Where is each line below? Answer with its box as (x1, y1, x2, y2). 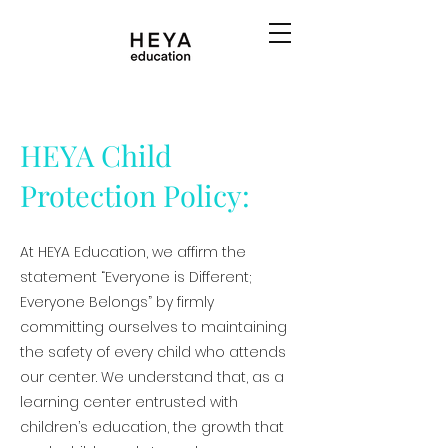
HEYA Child (20, 136, 172, 174)
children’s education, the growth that (20, 417, 284, 437)
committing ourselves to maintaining (20, 317, 287, 337)
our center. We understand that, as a (20, 367, 284, 387)
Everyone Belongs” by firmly (20, 292, 214, 312)
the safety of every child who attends (20, 342, 286, 362)
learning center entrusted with (20, 392, 238, 412)
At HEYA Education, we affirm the (20, 242, 246, 262)
